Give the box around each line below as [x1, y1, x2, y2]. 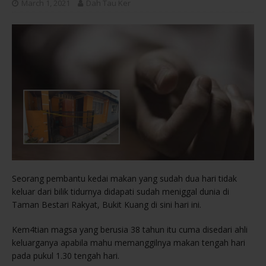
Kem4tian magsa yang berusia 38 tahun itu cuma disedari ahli [12, 224, 248, 236]
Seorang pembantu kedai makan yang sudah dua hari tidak [12, 173, 237, 185]
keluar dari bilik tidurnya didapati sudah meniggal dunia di [12, 186, 229, 198]
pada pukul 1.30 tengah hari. [12, 250, 119, 262]
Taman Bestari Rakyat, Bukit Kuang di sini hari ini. [12, 199, 201, 211]
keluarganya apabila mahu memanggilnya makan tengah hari [12, 237, 245, 249]
